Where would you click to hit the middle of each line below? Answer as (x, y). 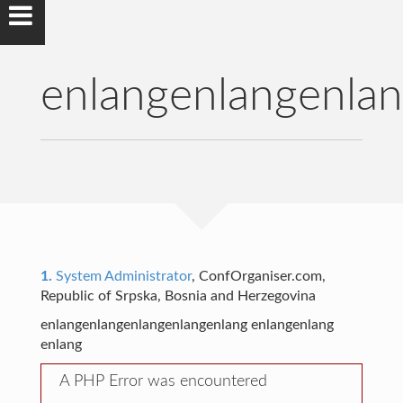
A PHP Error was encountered (163, 381)
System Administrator (121, 276)
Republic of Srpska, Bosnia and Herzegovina (178, 296)
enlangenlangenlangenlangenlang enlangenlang (187, 325)
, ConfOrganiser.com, (258, 276)
